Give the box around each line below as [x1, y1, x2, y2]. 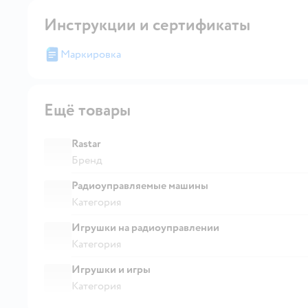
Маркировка [60, 47, 121, 61]
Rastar [71, 136, 101, 151]
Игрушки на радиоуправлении [71, 220, 219, 234]
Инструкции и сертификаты [44, 14, 250, 36]
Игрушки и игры [71, 262, 151, 276]
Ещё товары [44, 99, 131, 121]
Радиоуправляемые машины [71, 178, 208, 192]
